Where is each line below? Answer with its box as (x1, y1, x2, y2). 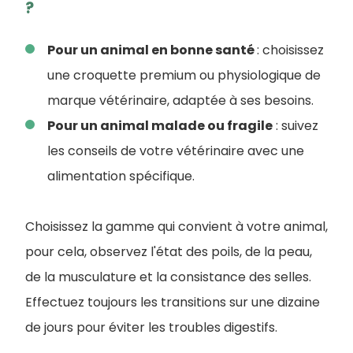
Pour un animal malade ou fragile (47, 117, 273, 136)
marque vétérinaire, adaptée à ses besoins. (47, 91, 314, 110)
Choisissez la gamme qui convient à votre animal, (25, 217, 328, 236)
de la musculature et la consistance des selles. (25, 268, 314, 287)
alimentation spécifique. (47, 167, 195, 186)
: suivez (273, 117, 318, 136)
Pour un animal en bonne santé (47, 41, 257, 60)
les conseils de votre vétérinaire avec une (47, 142, 304, 161)
